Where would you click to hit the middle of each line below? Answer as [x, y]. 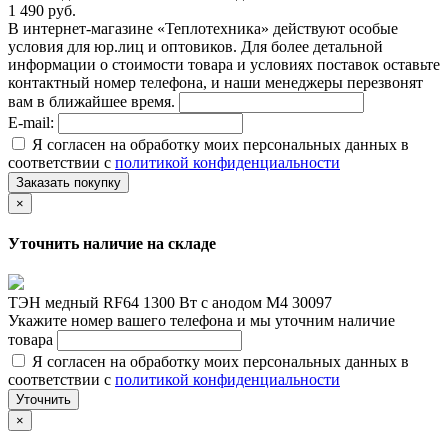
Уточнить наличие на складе [112, 243]
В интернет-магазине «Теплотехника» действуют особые [203, 28]
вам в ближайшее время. [93, 101]
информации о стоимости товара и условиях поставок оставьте [224, 64]
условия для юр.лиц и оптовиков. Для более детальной [195, 46]
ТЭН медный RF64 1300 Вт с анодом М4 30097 [170, 303]
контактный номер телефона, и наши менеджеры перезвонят [215, 82]
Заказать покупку [68, 182]
